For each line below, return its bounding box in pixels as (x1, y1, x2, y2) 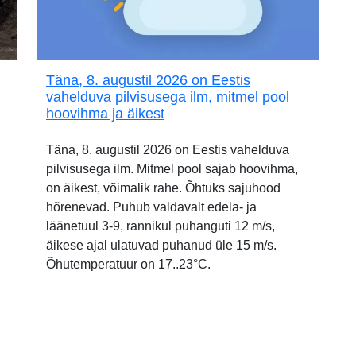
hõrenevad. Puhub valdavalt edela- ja (46, 199, 257, 214)
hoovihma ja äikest (46, 105, 164, 122)
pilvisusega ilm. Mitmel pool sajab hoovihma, (46, 161, 298, 176)
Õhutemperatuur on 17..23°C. (46, 257, 211, 271)
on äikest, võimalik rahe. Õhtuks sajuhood (46, 180, 281, 195)
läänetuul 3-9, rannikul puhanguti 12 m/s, (46, 219, 275, 233)
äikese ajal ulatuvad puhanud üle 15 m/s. (46, 238, 277, 252)
